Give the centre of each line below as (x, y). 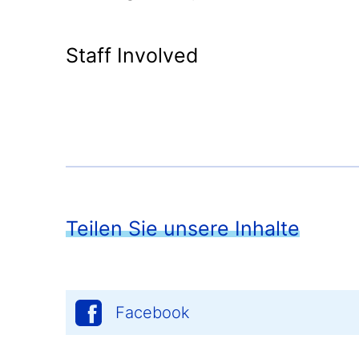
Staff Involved (132, 55)
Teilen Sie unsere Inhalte (183, 228)
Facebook (153, 313)
